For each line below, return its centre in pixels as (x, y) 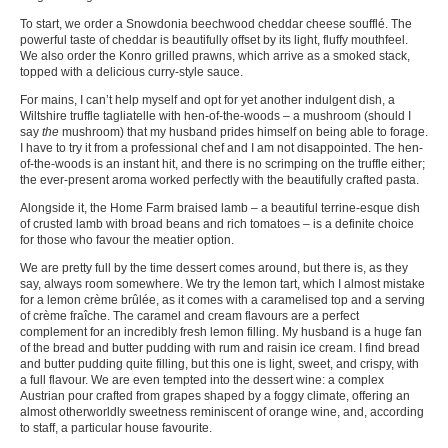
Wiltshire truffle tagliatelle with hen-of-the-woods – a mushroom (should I (215, 115)
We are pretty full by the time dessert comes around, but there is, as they (214, 267)
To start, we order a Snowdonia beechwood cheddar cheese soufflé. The (216, 23)
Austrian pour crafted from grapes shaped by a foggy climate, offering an (215, 395)
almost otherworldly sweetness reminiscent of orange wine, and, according (222, 411)
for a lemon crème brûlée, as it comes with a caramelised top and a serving (222, 299)
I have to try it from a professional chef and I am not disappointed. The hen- (221, 147)
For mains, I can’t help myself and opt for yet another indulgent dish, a (207, 99)
